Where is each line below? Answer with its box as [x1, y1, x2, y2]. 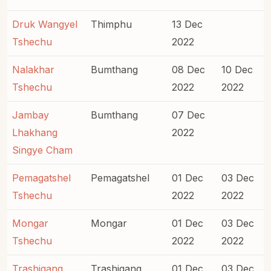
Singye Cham [12, 143, 73, 156]
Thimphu [91, 18, 132, 30]
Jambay [12, 108, 49, 121]
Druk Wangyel [12, 18, 77, 30]
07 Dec [172, 108, 205, 121]
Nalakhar [12, 63, 54, 76]
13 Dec [172, 18, 203, 30]
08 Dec [172, 63, 205, 76]
